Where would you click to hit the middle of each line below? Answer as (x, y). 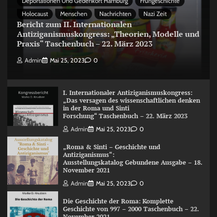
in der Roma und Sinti (96, 108)
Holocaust (35, 14)
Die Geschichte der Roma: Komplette (118, 201)
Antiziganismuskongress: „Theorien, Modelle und (108, 34)
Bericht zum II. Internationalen (74, 24)
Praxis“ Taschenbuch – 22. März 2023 (85, 43)
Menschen (74, 14)
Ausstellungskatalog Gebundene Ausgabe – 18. (132, 162)
